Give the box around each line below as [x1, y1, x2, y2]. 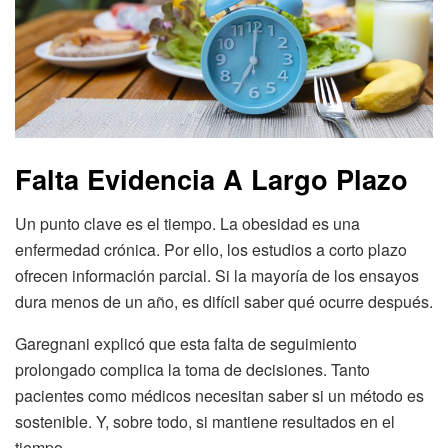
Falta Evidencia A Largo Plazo [15, 158, 408, 198]
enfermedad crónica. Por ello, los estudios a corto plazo [15, 237, 407, 261]
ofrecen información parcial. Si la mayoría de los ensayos [15, 263, 419, 287]
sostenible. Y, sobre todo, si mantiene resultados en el [15, 409, 395, 433]
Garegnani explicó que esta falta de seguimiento [15, 331, 357, 355]
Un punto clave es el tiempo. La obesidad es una [15, 211, 360, 235]
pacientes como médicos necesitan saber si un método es [15, 383, 424, 407]
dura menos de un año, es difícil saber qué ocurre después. [15, 289, 433, 313]
